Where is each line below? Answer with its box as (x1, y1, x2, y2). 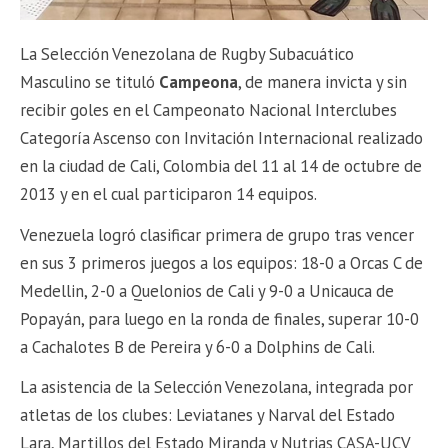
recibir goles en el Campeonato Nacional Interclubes (20, 99, 398, 122)
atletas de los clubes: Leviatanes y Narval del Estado (20, 404, 396, 427)
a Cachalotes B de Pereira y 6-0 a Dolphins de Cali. (20, 335, 376, 358)
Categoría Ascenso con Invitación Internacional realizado (20, 127, 424, 150)
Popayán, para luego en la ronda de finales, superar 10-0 (20, 307, 420, 330)
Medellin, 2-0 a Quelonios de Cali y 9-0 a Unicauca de (20, 279, 395, 302)
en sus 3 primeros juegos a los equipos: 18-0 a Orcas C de (20, 251, 424, 274)
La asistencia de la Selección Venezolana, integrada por (20, 376, 414, 399)
